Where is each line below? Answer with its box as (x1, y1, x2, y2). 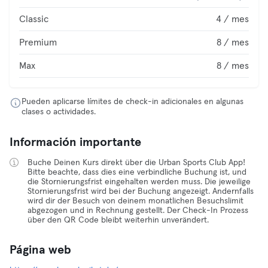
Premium (19, 38, 57, 47)
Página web (10, 244, 71, 256)
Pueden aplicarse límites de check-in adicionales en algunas (22, 98, 243, 106)
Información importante (10, 136, 141, 148)
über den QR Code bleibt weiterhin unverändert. (28, 216, 209, 224)
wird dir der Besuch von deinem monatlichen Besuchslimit (28, 197, 243, 205)
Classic (19, 14, 48, 24)
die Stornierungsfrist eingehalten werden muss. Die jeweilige (28, 178, 251, 186)
